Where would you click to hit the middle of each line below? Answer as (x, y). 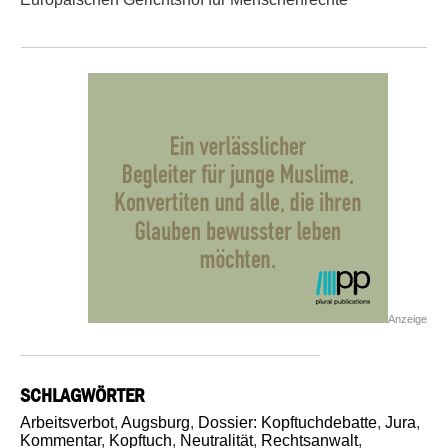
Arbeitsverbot (67, 423)
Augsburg (155, 423)
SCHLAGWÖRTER (82, 395)
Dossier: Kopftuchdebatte (287, 423)
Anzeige (407, 319)
